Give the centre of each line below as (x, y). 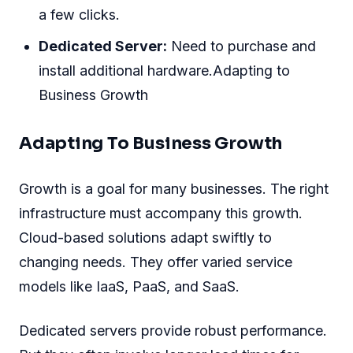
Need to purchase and (242, 46)
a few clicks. (80, 15)
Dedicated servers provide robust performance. (173, 331)
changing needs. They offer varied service (156, 262)
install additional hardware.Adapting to (165, 71)
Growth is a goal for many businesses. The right (174, 189)
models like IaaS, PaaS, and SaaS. (129, 286)
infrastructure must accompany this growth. (161, 213)
